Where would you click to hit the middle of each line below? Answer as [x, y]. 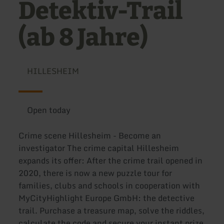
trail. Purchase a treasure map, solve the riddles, [112, 211]
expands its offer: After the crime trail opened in [111, 161]
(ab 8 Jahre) [83, 38]
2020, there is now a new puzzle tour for [95, 173]
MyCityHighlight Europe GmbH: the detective [107, 198]
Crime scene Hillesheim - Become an [90, 136]
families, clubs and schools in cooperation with [109, 186]
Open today [48, 110]
